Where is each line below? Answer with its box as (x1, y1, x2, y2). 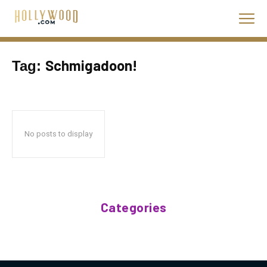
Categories (100, 200, 167, 215)
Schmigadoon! (45, 57, 138, 74)
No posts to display (24, 129, 92, 138)
